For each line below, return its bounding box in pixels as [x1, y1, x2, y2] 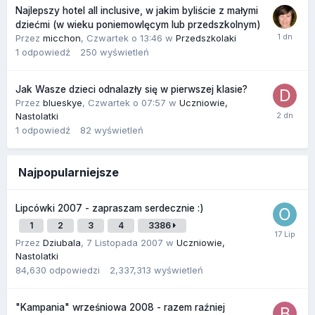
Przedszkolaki [176, 32, 236, 44]
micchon [43, 32, 81, 44]
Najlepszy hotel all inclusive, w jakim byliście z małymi [15, 4, 258, 16]
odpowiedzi [49, 264, 100, 276]
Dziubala [43, 236, 81, 248]
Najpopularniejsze [18, 165, 119, 179]
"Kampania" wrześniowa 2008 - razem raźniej [15, 301, 225, 313]
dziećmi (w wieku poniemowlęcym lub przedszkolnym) [15, 18, 261, 30]
